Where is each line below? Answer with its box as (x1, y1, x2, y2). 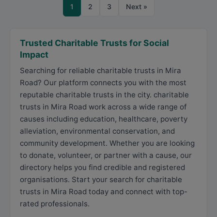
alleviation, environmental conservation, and (20, 126, 175, 136)
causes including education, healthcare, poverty (20, 114, 187, 124)
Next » (125, 2, 147, 11)
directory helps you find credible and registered (20, 163, 185, 172)
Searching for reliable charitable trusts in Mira (20, 66, 181, 75)
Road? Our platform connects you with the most (20, 78, 186, 87)
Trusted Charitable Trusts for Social (20, 38, 169, 48)
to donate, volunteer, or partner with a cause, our (20, 151, 192, 160)
